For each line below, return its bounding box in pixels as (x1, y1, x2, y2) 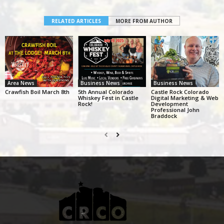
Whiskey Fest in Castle (77, 94, 138, 102)
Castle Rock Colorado (150, 88, 209, 96)
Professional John (150, 106, 199, 114)
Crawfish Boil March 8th (5, 88, 69, 96)
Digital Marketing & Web (150, 94, 218, 102)
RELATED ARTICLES (51, 17, 101, 25)
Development (150, 100, 188, 108)
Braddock (150, 112, 177, 120)
